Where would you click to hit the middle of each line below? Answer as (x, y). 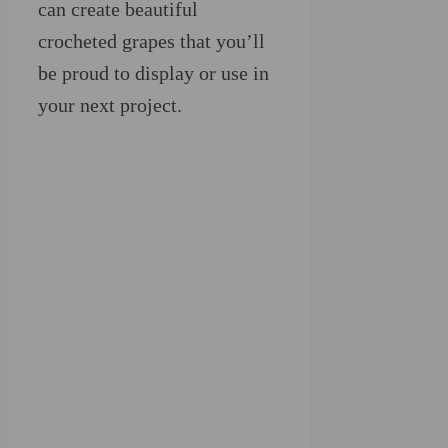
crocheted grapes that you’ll (151, 41)
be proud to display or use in (153, 73)
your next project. (110, 105)
